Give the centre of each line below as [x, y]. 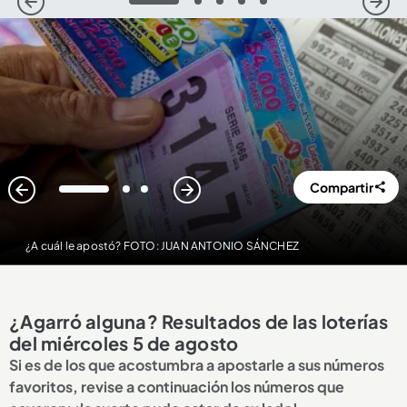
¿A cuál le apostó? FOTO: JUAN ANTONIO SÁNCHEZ [162, 246]
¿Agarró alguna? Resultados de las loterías [199, 322]
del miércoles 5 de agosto [124, 343]
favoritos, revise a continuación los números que [177, 387]
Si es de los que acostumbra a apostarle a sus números [197, 365]
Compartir [342, 188]
